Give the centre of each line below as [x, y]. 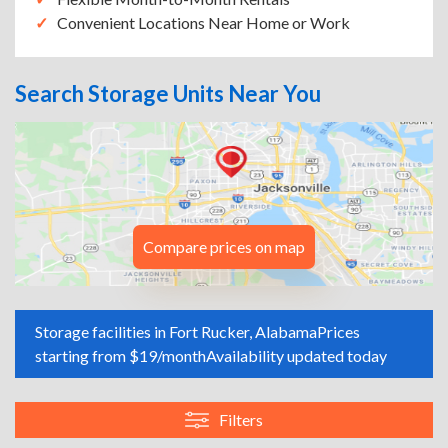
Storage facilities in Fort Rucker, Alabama [176, 331]
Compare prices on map [224, 246]
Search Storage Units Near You [168, 93]
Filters [241, 419]
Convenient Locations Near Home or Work [203, 22]
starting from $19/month [120, 355]
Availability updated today [296, 355]
